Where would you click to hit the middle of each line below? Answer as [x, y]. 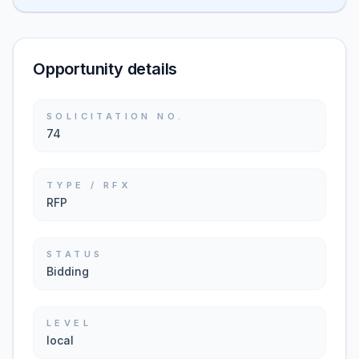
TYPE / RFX [89, 185]
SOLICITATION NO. [115, 116]
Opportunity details [105, 69]
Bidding [68, 271]
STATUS [75, 254]
